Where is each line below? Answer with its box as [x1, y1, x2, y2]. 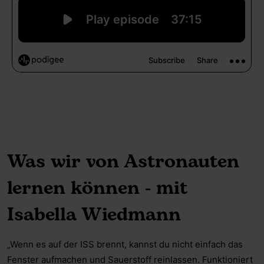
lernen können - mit [6, 174, 187, 202]
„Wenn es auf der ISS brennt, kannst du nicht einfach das [6, 238, 243, 250]
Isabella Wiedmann [6, 200, 189, 229]
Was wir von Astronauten [6, 147, 239, 176]
